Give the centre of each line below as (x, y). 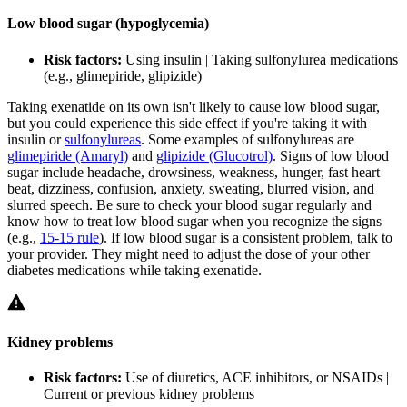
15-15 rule (69, 237)
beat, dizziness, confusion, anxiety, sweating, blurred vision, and (191, 188)
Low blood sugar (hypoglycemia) (108, 24)
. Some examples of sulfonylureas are (248, 139)
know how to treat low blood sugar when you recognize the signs (194, 221)
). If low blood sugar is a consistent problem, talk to (246, 237)
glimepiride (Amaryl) (68, 155)
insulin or (36, 139)
